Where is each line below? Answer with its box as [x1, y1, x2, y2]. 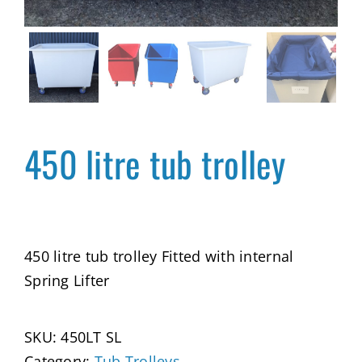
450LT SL [61, 326, 122, 347]
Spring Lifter [24, 270, 110, 290]
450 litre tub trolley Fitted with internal [24, 246, 294, 266]
